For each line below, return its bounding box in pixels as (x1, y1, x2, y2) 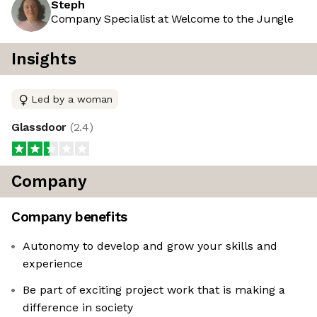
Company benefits (11, 209, 127, 226)
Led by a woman (31, 93, 113, 105)
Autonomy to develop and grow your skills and (23, 239, 277, 253)
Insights (11, 50, 76, 69)
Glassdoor (11, 120, 70, 134)
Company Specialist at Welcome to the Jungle (51, 12, 294, 26)
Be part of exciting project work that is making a (23, 283, 285, 297)
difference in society (23, 301, 133, 315)
